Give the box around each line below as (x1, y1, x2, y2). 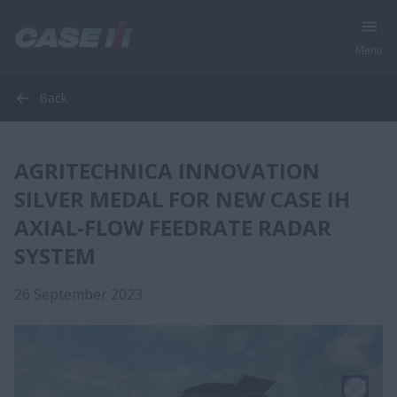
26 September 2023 (14, 284, 143, 304)
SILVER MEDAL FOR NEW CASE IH (14, 184, 350, 214)
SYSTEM (14, 241, 96, 270)
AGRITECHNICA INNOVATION (14, 156, 320, 185)
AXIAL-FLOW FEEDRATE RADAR (14, 213, 331, 242)
